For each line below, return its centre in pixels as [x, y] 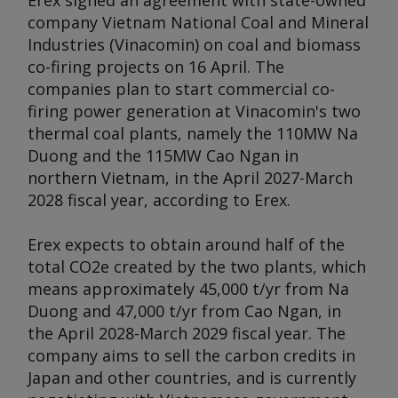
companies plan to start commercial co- [181, 89]
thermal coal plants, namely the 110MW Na [193, 133]
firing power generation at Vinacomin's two [194, 111]
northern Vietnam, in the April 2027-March [190, 178]
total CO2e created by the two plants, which [197, 267]
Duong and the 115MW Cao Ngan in [163, 155]
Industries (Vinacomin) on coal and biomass [194, 44]
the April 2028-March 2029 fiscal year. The [187, 333]
